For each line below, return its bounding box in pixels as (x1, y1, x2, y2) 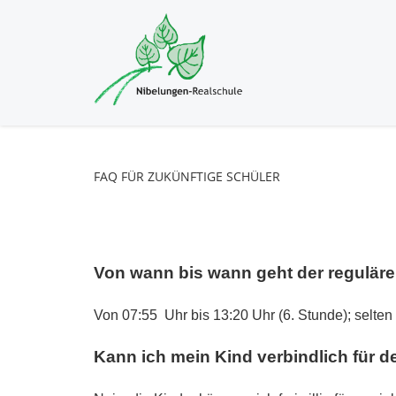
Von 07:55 (94, 307, 157, 323)
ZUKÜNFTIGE (148, 167, 223, 185)
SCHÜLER (226, 167, 280, 185)
